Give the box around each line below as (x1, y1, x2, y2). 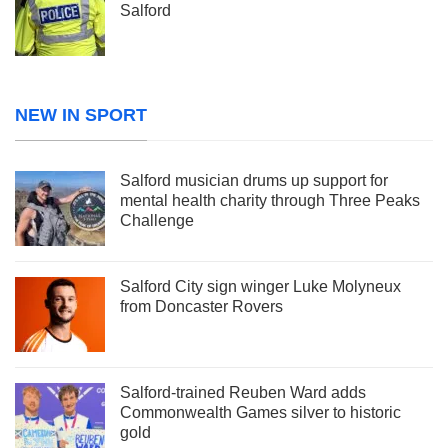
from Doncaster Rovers (120, 297, 283, 315)
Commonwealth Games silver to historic (120, 403, 401, 421)
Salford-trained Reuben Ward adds (120, 383, 366, 401)
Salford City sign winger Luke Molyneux (120, 277, 401, 295)
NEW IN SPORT (15, 104, 147, 125)
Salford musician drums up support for (120, 171, 388, 189)
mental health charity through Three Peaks (120, 191, 420, 209)
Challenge (120, 211, 194, 229)
